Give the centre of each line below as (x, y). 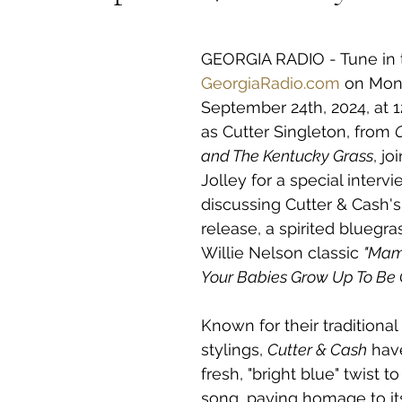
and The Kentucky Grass (287, 156)
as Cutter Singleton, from (298, 131)
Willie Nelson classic (282, 253)
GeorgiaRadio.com (271, 83)
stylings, (234, 350)
